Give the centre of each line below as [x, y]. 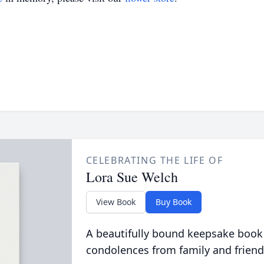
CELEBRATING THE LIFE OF [154, 160]
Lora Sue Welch [132, 177]
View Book [115, 202]
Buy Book [173, 202]
